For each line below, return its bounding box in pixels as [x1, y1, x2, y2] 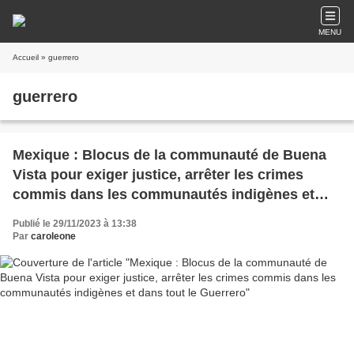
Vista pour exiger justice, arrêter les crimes [13, 167, 303, 183]
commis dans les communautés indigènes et [13, 186, 314, 202]
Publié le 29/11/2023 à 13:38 [13, 218, 137, 229]
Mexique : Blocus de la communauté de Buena [13, 147, 326, 163]
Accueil [13, 53, 39, 62]
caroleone [31, 231, 76, 242]
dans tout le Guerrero [13, 206, 157, 222]
